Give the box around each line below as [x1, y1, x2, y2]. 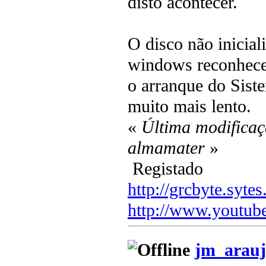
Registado [128, 159, 203, 179]
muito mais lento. [128, 96, 251, 117]
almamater [128, 138, 205, 159]
